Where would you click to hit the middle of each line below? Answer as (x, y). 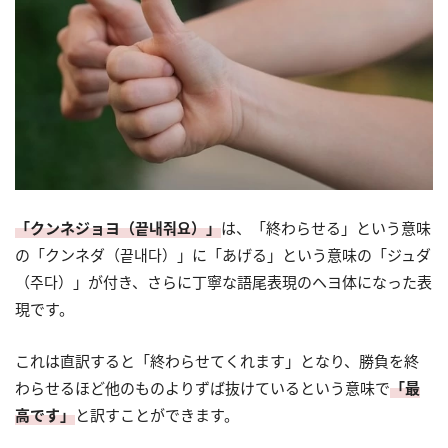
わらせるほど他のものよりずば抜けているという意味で (202, 387)
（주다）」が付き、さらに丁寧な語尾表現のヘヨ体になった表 (223, 281)
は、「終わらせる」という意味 (326, 227)
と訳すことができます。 (157, 414)
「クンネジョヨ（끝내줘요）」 (118, 227)
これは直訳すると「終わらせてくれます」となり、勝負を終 (217, 360)
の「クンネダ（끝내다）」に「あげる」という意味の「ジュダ (223, 254)
